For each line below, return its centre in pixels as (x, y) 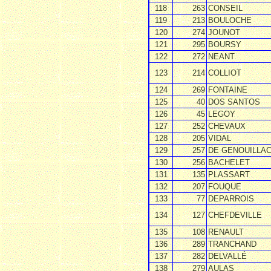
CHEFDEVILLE (235, 215)
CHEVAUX (227, 126)
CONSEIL (225, 8)
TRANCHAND (232, 244)
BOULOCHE (230, 20)
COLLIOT (225, 73)
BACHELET (229, 162)
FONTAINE (228, 90)
